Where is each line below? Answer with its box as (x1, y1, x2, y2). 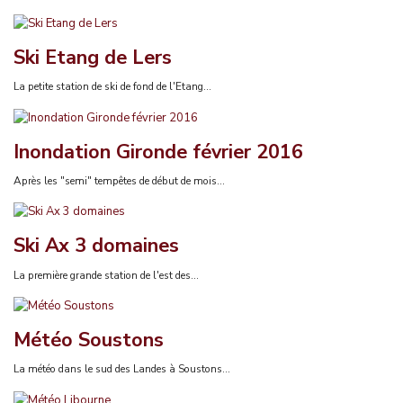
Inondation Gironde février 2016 (13, 138, 303, 166)
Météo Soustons (13, 327, 164, 354)
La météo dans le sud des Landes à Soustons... (13, 362, 230, 377)
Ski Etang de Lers (13, 43, 172, 71)
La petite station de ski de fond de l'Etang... (13, 78, 211, 94)
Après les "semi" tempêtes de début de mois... (13, 173, 225, 188)
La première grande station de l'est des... (13, 267, 199, 282)
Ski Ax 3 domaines (13, 232, 179, 260)
